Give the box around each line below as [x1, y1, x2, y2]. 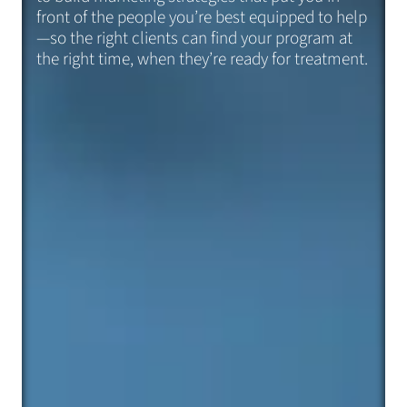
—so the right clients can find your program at [36, 25, 352, 52]
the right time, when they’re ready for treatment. [36, 46, 368, 73]
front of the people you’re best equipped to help [36, 5, 367, 31]
